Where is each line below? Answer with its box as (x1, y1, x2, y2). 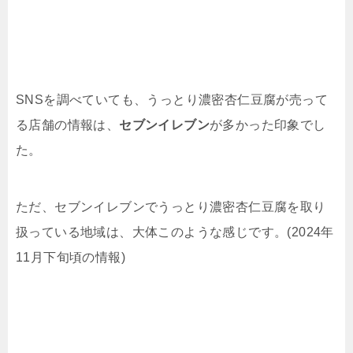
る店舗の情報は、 (16, 117, 120, 132)
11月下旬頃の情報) (16, 250, 125, 264)
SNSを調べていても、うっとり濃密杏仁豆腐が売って (16, 92, 328, 106)
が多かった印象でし (210, 117, 326, 132)
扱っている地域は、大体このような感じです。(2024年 (16, 225, 334, 239)
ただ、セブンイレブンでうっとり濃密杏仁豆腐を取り (16, 199, 326, 214)
